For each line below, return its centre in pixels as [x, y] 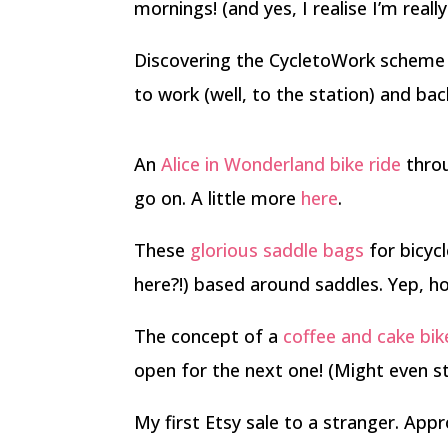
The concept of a [209, 336]
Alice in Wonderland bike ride [281, 164]
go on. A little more [218, 198]
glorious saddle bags [277, 250]
